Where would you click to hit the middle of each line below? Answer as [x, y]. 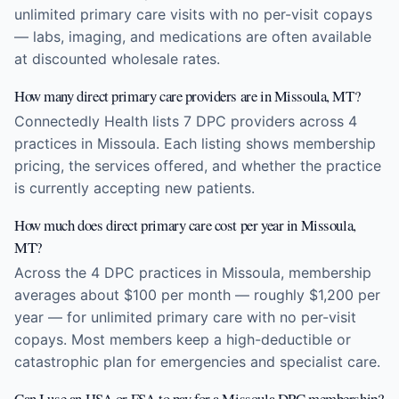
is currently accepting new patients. [134, 188]
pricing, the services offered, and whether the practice [198, 166]
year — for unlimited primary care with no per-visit [185, 317]
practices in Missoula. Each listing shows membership [195, 143]
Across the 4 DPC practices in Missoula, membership [193, 273]
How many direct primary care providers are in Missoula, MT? [187, 96]
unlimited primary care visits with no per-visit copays [193, 14]
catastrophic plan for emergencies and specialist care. [197, 362]
